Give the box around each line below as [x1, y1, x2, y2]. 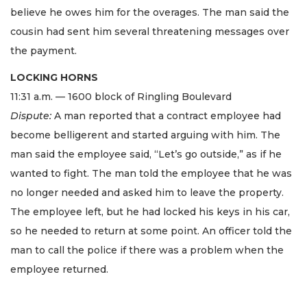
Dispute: [10, 109, 51, 122]
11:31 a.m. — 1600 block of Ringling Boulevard [10, 90, 232, 103]
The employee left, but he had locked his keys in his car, [10, 205, 290, 218]
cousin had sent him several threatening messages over [10, 25, 289, 38]
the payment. [10, 45, 77, 58]
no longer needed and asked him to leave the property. [10, 186, 284, 199]
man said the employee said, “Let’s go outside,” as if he [10, 147, 282, 160]
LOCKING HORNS [10, 71, 98, 84]
